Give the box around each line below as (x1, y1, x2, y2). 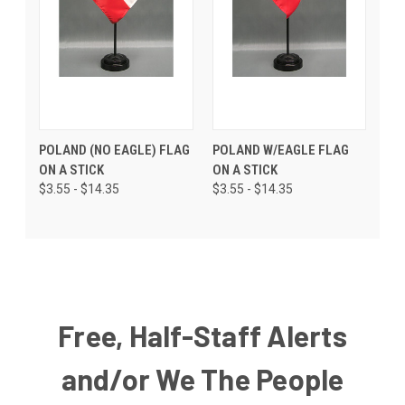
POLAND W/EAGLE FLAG (212, 141, 349, 158)
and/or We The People (61, 361, 344, 396)
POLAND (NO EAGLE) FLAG (39, 141, 190, 158)
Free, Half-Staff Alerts (58, 317, 347, 353)
